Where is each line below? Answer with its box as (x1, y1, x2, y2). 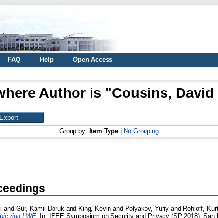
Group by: (59, 127, 89, 135)
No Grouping (124, 127, 159, 135)
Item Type (89, 127, 118, 135)
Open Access (73, 56, 112, 63)
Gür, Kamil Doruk (16, 205, 64, 213)
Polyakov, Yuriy (125, 205, 169, 213)
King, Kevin (78, 205, 111, 213)
